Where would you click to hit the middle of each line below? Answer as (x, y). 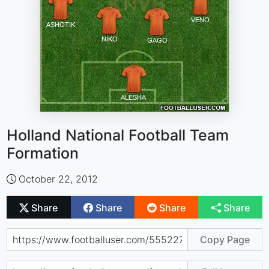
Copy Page (225, 239)
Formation (43, 153)
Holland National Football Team (118, 135)
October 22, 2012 (59, 179)
